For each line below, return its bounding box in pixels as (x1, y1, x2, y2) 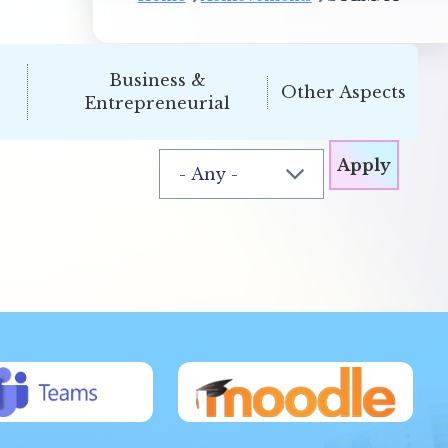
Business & (108, 70, 206, 90)
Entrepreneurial (84, 93, 231, 113)
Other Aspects (280, 81, 406, 102)
